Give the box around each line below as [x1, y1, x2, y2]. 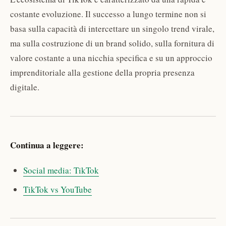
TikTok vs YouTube [23, 183, 92, 195]
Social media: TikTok [23, 164, 99, 177]
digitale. [10, 81, 39, 93]
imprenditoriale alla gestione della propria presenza [10, 67, 195, 79]
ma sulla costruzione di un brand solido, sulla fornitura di [10, 37, 214, 49]
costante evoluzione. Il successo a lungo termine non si [10, 8, 206, 20]
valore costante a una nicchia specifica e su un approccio [10, 52, 212, 64]
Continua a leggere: [10, 139, 84, 152]
